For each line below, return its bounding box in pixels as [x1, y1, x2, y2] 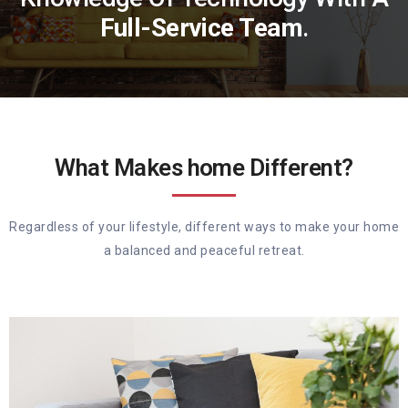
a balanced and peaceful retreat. [103, 242, 305, 258]
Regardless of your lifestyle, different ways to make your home [9, 219, 399, 234]
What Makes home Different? [55, 153, 353, 181]
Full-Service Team [99, 12, 303, 43]
